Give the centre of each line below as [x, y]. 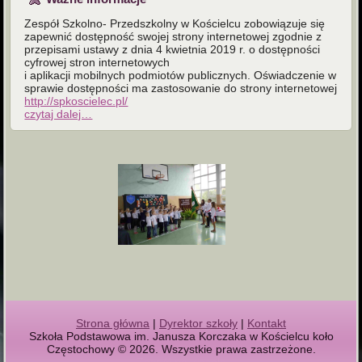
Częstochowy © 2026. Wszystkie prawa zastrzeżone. [181, 349]
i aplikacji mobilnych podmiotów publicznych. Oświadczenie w [181, 75]
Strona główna [113, 323]
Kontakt [267, 323]
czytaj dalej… [59, 114]
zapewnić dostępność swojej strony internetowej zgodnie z [173, 36]
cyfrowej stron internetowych [97, 62]
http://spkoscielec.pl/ [76, 101]
